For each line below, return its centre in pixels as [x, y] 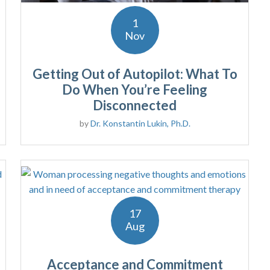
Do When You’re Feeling [135, 90]
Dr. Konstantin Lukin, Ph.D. [140, 124]
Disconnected [135, 105]
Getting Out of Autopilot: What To [135, 74]
